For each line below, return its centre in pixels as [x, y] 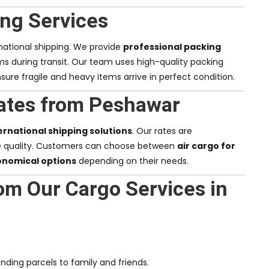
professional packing [172, 47]
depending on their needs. [132, 161]
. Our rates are [162, 131]
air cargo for [206, 146]
